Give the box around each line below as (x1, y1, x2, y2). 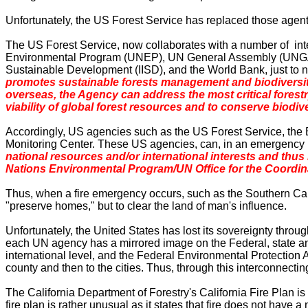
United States (93, 225, 159, 236)
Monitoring (5, 138, 57, 150)
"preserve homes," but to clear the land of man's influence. (5, 200, 287, 212)
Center (60, 138, 92, 150)
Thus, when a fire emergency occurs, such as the (5, 188, 245, 199)
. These (92, 138, 131, 150)
